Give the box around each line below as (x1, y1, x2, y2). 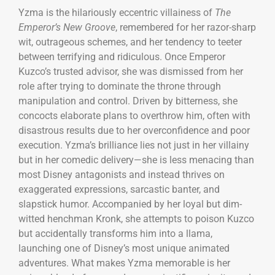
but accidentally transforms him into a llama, (18, 228, 212, 240)
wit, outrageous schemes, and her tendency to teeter (18, 36, 242, 48)
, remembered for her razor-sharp (115, 21, 256, 34)
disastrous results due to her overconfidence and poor (18, 125, 250, 137)
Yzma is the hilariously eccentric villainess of (18, 7, 215, 19)
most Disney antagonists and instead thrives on (18, 169, 225, 181)
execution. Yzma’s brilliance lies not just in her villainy (18, 139, 249, 152)
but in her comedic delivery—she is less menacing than (18, 154, 254, 166)
